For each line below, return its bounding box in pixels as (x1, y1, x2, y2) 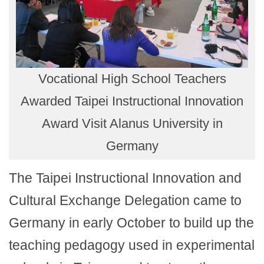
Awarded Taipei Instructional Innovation (21, 93, 243, 108)
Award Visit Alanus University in (41, 115, 223, 131)
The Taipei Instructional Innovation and (9, 170, 242, 186)
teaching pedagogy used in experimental (9, 237, 255, 253)
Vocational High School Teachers (38, 71, 226, 86)
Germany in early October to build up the (9, 214, 254, 230)
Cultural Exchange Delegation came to (9, 192, 242, 208)
